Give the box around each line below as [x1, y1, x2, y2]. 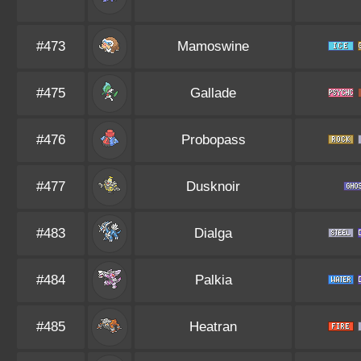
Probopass [180, 132, 246, 147]
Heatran [189, 319, 237, 334]
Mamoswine [177, 39, 249, 54]
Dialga [194, 226, 232, 241]
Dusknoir [186, 179, 240, 194]
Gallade [190, 85, 236, 101]
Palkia [194, 272, 232, 288]
